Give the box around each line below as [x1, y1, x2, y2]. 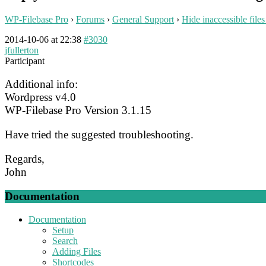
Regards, [5, 153, 45, 166]
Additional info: [5, 77, 78, 90]
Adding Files [52, 246, 101, 256]
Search [52, 235, 78, 246]
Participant [5, 55, 45, 66]
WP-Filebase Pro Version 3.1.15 [5, 103, 151, 116]
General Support [112, 14, 174, 24]
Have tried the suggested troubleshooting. [5, 128, 194, 141]
